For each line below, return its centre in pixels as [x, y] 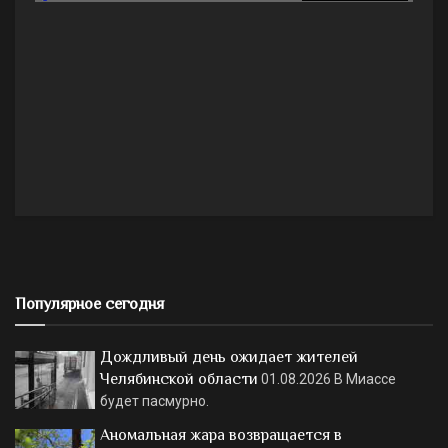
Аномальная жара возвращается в [221, 434]
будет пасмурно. [154, 401]
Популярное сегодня [89, 304]
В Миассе [365, 379]
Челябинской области [179, 379]
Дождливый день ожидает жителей [229, 357]
